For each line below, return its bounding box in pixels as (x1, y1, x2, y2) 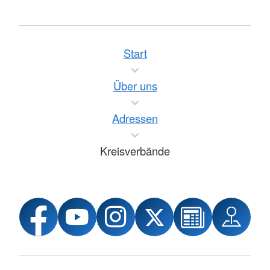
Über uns (113, 78, 157, 93)
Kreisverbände (100, 143, 170, 159)
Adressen (112, 110, 158, 126)
